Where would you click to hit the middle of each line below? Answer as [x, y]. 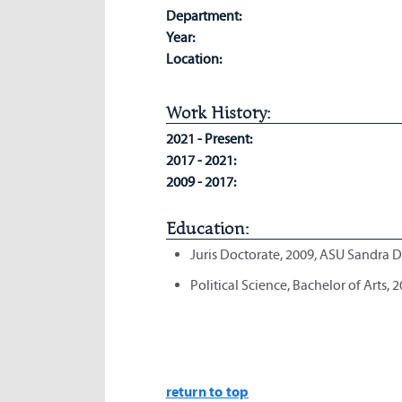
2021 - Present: [210, 138]
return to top [207, 391]
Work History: [218, 113]
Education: [207, 229]
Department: [203, 15]
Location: [193, 58]
